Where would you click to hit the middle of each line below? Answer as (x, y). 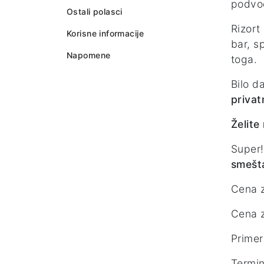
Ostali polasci (95, 12)
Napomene (89, 55)
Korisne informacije (105, 34)
